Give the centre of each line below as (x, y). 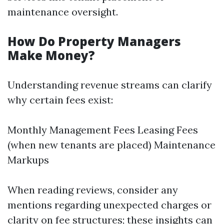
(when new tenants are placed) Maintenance (111, 145)
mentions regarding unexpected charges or (109, 205)
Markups (28, 160)
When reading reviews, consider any (93, 190)
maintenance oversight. (63, 12)
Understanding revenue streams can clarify (110, 85)
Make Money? (51, 55)
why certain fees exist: (60, 100)
